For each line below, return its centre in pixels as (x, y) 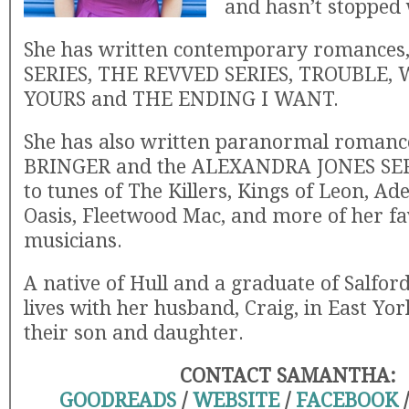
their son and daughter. (134, 333)
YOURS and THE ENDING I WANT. (181, 99)
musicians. (73, 241)
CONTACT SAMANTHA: (288, 376)
